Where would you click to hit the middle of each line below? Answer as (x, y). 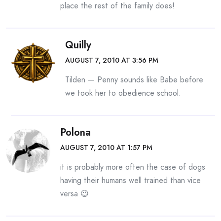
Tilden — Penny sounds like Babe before (134, 80)
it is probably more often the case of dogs (133, 167)
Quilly (78, 45)
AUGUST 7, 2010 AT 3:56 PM (112, 60)
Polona (75, 132)
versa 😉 (74, 194)
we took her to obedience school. (123, 93)
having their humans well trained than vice (130, 180)
